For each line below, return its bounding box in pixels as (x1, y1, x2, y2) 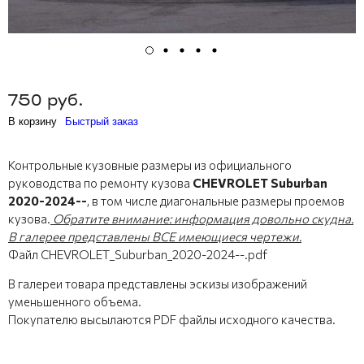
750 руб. (8, 93, 83, 110)
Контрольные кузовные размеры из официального (8, 158, 292, 172)
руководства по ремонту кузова (8, 175, 193, 190)
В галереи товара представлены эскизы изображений (8, 275, 307, 291)
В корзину (8, 115, 57, 128)
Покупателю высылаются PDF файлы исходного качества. (8, 311, 336, 327)
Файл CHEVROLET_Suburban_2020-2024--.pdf (8, 247, 267, 262)
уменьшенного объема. (8, 293, 141, 309)
